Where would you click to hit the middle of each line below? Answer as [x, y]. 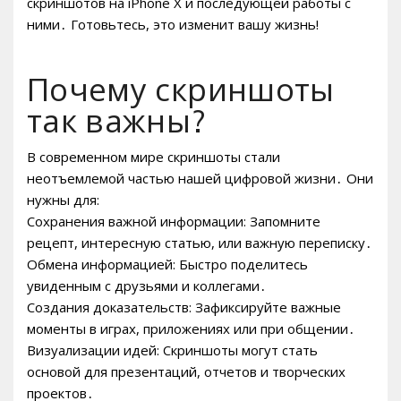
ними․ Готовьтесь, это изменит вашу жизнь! [173, 24]
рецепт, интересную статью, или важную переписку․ [200, 242]
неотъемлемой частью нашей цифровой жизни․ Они [200, 178]
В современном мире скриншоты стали [154, 156]
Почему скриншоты [181, 89]
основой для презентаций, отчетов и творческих [186, 371]
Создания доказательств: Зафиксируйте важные [184, 307]
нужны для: [63, 199]
